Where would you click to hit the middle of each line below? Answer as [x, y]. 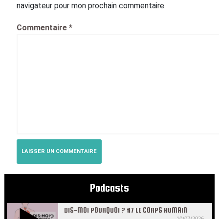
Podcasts [109, 188]
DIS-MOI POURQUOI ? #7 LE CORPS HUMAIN [126, 210]
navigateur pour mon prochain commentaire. [91, 6]
